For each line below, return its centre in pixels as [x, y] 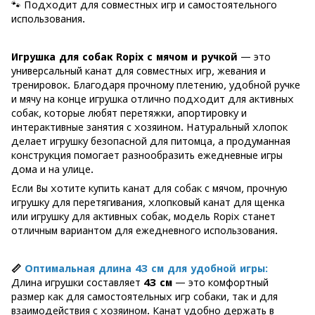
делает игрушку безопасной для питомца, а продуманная [151, 141]
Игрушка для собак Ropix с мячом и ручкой [124, 57]
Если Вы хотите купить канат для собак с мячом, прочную [149, 188]
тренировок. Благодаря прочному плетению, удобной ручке [156, 85]
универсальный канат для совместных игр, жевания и [139, 71]
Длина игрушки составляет [77, 282]
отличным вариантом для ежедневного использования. [144, 230]
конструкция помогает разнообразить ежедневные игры [147, 155]
